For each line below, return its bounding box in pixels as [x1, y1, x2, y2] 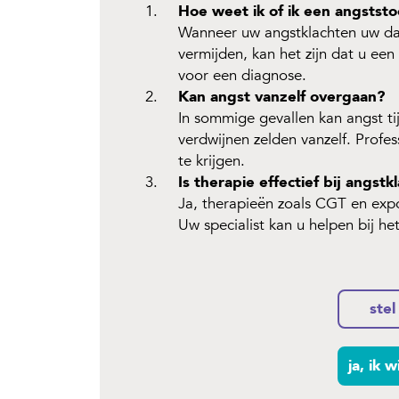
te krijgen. [178, 151, 245, 171]
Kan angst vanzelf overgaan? [178, 86, 385, 107]
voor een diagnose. [178, 65, 306, 85]
